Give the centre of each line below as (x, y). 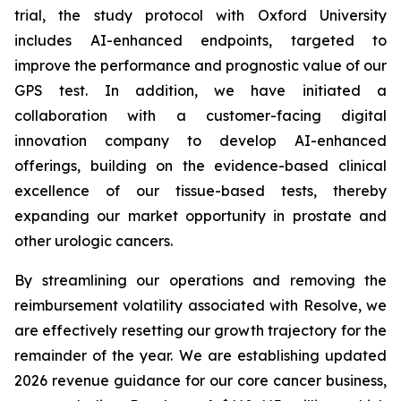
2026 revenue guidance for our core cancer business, (200, 380)
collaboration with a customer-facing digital (200, 115)
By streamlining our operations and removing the (200, 280)
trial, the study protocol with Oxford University (200, 15)
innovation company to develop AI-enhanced (200, 141)
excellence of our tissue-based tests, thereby (200, 191)
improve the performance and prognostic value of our (200, 65)
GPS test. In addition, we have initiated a (200, 90)
